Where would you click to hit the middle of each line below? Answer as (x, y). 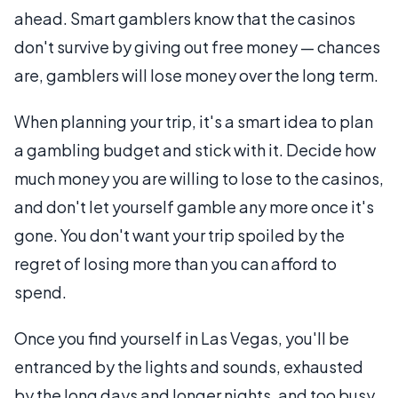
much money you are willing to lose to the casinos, (199, 178)
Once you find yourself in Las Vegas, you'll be (182, 338)
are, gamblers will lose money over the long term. (196, 75)
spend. (40, 292)
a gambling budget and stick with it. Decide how (195, 150)
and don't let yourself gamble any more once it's (194, 207)
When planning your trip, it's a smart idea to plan (194, 121)
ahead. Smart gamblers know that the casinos (185, 18)
